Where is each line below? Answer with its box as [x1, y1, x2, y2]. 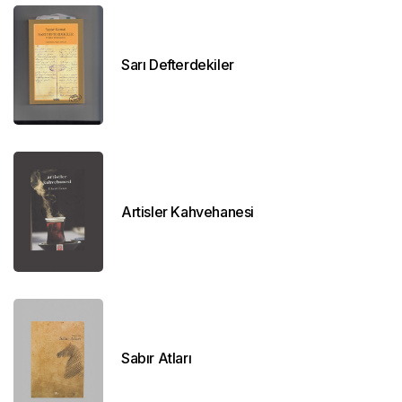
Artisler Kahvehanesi [121, 202, 254, 221]
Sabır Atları [121, 349, 192, 368]
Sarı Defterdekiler [121, 56, 234, 74]
